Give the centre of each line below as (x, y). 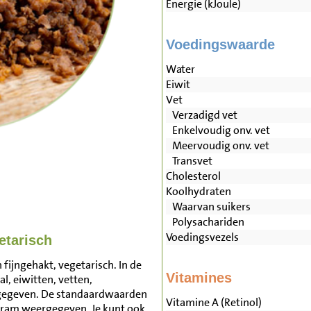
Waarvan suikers (208, 207)
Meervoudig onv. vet (217, 146)
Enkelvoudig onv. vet (218, 131)
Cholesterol (193, 176)
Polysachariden (205, 222)
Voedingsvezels (202, 237)
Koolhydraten (198, 192)
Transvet (189, 161)
